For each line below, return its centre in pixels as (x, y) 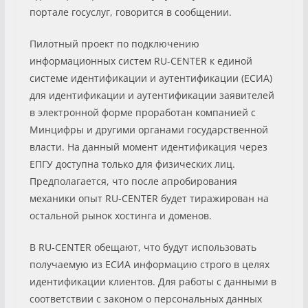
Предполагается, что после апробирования (133, 181)
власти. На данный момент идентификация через (148, 146)
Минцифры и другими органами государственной (148, 129)
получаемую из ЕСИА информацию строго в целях (149, 264)
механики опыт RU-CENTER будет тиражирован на (149, 198)
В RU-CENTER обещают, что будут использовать (143, 247)
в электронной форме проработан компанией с (142, 112)
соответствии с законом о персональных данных (145, 298)
